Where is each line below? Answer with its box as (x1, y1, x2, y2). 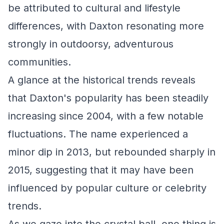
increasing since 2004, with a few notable (8, 110, 203, 122)
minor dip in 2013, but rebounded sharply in (8, 146, 215, 158)
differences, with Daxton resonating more (8, 20, 204, 32)
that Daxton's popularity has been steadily (8, 92, 208, 104)
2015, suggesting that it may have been (8, 164, 193, 176)
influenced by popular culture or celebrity (8, 182, 206, 194)
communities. (8, 56, 71, 68)
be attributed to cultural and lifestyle (8, 2, 180, 14)
